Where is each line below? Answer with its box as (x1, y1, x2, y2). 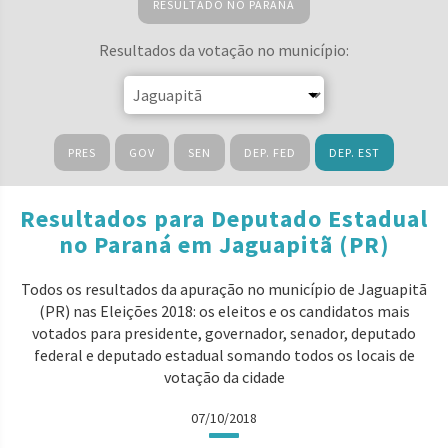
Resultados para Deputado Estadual (20, 203, 428, 234)
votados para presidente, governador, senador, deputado (32, 323, 416, 343)
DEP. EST (329, 145, 380, 160)
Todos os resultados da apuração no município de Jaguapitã (21, 279, 427, 299)
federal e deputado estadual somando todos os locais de (33, 345, 415, 365)
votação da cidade (163, 367, 285, 387)
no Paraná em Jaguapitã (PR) (58, 229, 390, 260)
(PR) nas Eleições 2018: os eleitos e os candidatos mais (38, 301, 410, 321)
